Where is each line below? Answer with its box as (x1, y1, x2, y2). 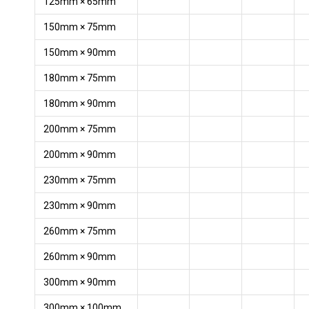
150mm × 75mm (43, 21, 116, 32)
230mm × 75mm (43, 175, 116, 186)
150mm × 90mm (43, 47, 116, 58)
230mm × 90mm (43, 200, 116, 211)
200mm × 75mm (43, 123, 116, 134)
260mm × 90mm (43, 251, 116, 262)
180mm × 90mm (43, 98, 116, 109)
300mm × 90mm (43, 277, 116, 288)
